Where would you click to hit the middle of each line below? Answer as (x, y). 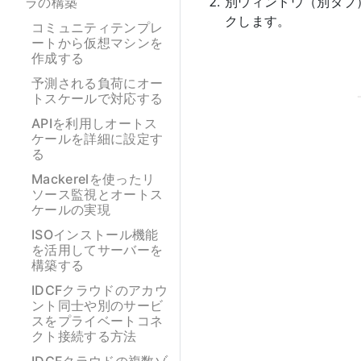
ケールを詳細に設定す (98, 139)
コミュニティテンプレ (98, 27)
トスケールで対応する (98, 98)
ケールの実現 (71, 210)
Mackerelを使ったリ (93, 179)
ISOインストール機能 (95, 234)
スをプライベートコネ (98, 321)
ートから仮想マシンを (98, 43)
